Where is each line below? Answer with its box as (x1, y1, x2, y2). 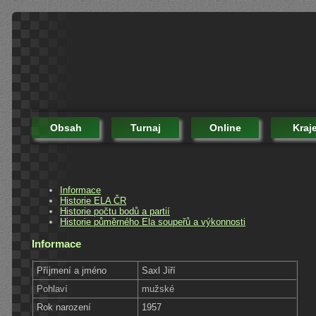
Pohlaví (37, 283, 68, 294)
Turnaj (130, 121, 161, 133)
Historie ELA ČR (60, 195, 126, 206)
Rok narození (37, 301, 92, 312)
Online (209, 121, 241, 133)
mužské (142, 283, 175, 294)
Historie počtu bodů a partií (60, 205, 170, 217)
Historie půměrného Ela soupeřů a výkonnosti (60, 216, 245, 227)
